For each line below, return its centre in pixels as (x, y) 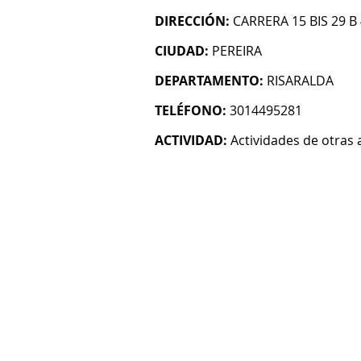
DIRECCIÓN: (192, 21)
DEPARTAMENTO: (209, 81)
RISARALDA (300, 81)
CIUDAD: (182, 51)
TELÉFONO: (191, 110)
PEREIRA (237, 51)
